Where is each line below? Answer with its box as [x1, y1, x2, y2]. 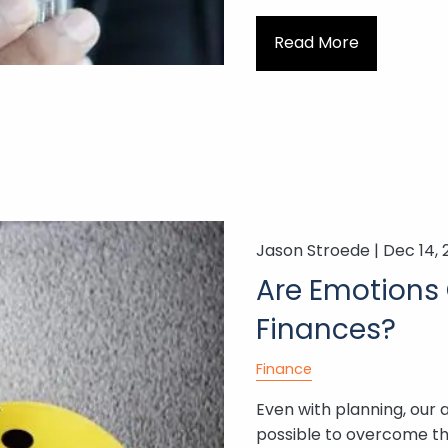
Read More [273, 31, 359, 55]
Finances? [255, 309, 396, 349]
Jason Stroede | [255, 238, 383, 262]
